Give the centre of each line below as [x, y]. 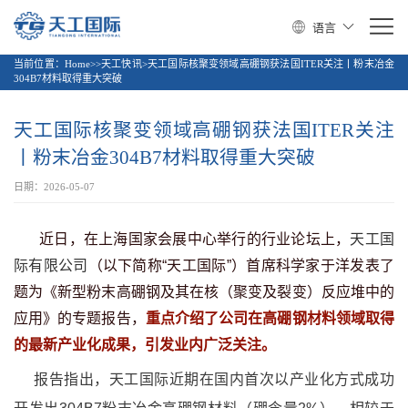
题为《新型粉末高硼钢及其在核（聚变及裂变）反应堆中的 [204, 292]
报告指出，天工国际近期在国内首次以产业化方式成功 [214, 379]
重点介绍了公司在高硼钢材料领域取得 [270, 319]
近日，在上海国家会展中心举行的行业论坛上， [195, 240]
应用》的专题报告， [80, 319]
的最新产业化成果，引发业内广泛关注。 [145, 345]
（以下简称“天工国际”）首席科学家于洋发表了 [241, 266]
